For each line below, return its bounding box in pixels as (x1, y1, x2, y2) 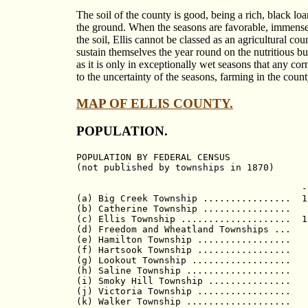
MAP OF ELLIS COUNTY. (76, 96, 233, 111)
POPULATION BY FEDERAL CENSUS (76, 151, 230, 162)
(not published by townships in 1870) (76, 162, 274, 173)
